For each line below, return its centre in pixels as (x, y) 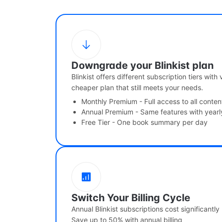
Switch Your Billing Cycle (131, 198)
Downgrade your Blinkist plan (142, 66)
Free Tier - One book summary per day (144, 122)
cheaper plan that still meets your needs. (137, 88)
